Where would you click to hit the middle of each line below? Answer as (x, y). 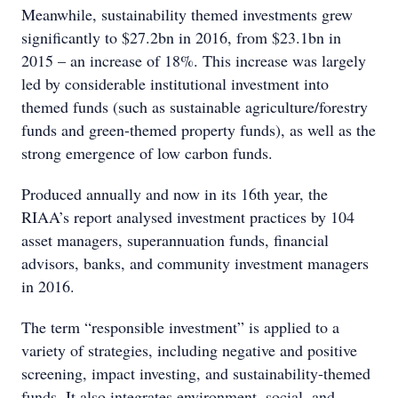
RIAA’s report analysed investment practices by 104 (188, 217)
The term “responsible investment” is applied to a (180, 327)
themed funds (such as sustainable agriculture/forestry (195, 107)
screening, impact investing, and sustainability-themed (196, 373)
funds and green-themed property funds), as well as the (199, 130)
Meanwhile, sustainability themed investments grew (187, 14)
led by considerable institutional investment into (175, 84)
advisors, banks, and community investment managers (195, 263)
